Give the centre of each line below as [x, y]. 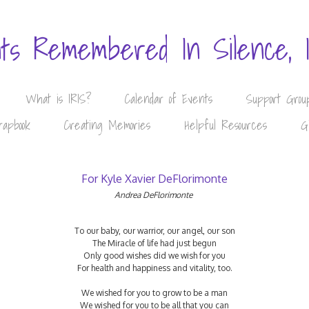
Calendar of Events [168, 99]
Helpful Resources [226, 125]
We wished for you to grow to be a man [154, 293]
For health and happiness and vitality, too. [154, 268]
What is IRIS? [58, 99]
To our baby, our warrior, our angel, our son [154, 231]
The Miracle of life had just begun [154, 243]
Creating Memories [107, 125]
